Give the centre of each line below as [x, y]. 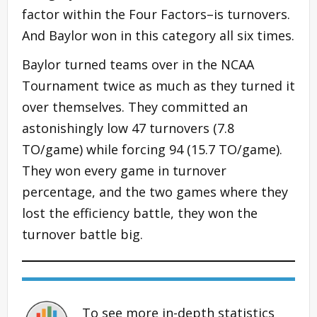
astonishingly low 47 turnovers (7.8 [128, 128]
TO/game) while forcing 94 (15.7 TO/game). [152, 149]
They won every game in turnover [124, 170]
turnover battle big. [82, 234]
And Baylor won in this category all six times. [158, 35]
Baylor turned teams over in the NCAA [138, 64]
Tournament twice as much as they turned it [158, 85]
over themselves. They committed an [135, 106]
